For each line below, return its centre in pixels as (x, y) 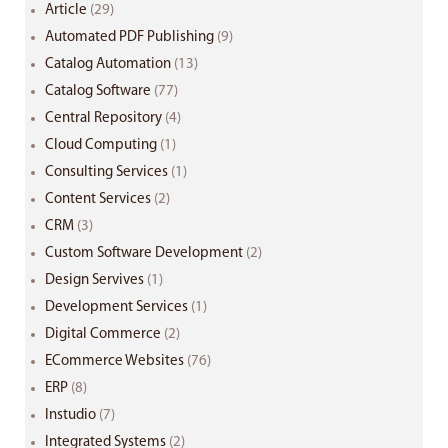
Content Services (98, 200)
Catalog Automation (108, 65)
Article (66, 11)
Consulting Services (106, 173)
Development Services (116, 308)
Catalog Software (98, 92)
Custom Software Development (144, 254)
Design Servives (94, 281)
